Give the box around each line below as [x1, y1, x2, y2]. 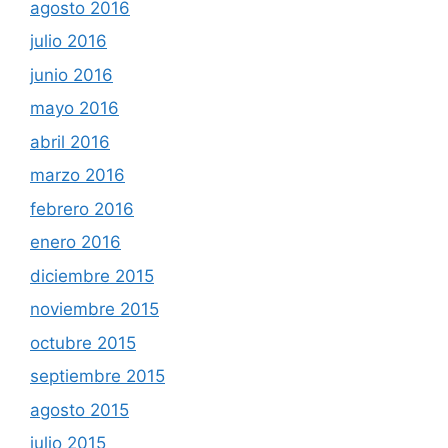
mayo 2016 [30, 98, 119, 119]
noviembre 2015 [30, 299, 159, 320]
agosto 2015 [30, 399, 129, 420]
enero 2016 [30, 232, 121, 253]
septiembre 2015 [30, 366, 165, 387]
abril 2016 [30, 131, 110, 152]
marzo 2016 [30, 165, 125, 186]
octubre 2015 [30, 332, 136, 353]
